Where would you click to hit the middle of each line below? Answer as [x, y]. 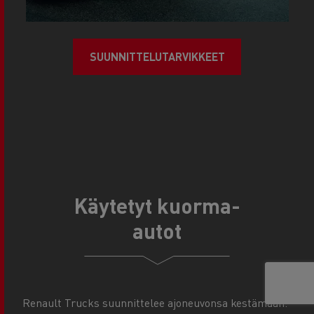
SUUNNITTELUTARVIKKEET [157, 57]
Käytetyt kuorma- [157, 206]
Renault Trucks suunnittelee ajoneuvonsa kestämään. [155, 303]
